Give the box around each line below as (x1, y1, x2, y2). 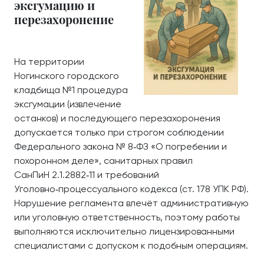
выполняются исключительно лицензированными (14, 226, 235, 237)
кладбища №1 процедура (14, 84, 128, 95)
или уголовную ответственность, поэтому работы (14, 212, 240, 223)
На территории (14, 56, 84, 67)
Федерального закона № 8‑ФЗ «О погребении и (14, 141, 227, 152)
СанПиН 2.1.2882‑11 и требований (14, 169, 159, 180)
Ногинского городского (14, 70, 119, 81)
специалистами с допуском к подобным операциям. (14, 240, 248, 251)
